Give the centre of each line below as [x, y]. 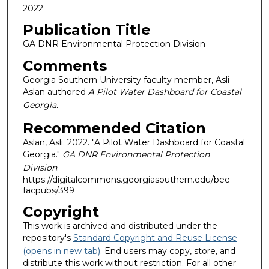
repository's [48, 238]
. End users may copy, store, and [168, 251]
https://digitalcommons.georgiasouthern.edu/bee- [128, 179]
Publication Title [86, 30]
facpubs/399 [48, 190]
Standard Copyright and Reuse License [155, 238]
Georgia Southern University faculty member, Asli [126, 80]
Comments [65, 65]
